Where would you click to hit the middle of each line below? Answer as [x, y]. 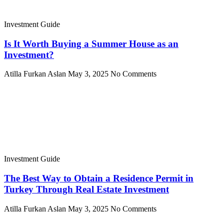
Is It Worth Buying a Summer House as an [91, 43]
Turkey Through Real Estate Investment [86, 189]
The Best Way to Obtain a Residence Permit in [99, 178]
